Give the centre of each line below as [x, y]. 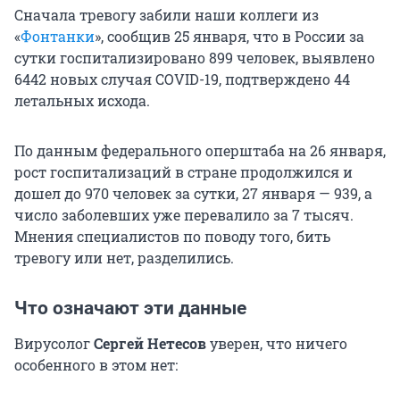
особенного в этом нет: [96, 365]
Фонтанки [58, 37]
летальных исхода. [82, 101]
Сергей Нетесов [150, 344]
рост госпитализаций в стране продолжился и [183, 172]
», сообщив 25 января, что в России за [229, 37]
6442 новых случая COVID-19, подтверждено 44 [182, 79]
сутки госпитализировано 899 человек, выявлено [195, 58]
